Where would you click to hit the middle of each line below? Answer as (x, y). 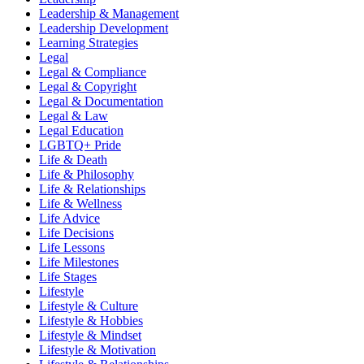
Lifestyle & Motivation (97, 349)
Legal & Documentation (101, 101)
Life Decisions (76, 232)
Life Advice (69, 218)
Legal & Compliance (93, 71)
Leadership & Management (109, 13)
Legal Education (81, 130)
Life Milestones (79, 262)
